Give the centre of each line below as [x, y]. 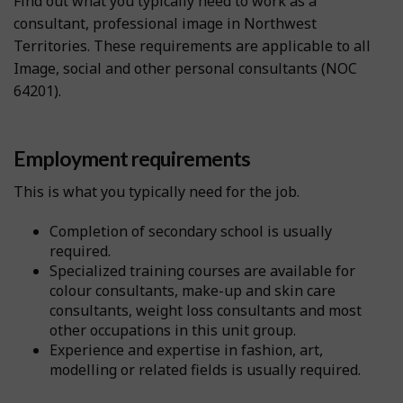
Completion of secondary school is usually [191, 231]
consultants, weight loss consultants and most [206, 310]
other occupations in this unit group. [173, 330]
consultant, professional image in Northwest [165, 24]
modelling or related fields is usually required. [205, 369]
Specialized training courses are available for [202, 270]
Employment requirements [132, 159]
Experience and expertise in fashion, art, [186, 349]
